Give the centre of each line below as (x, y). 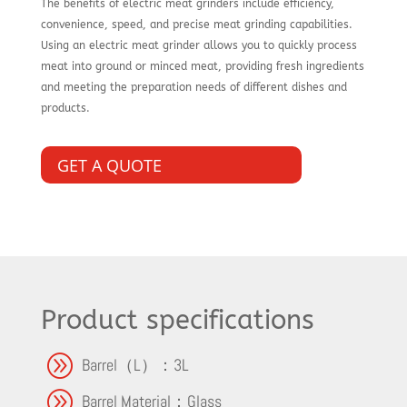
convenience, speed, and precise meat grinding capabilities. (196, 25)
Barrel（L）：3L (135, 365)
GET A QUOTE (109, 165)
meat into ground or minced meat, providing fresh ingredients (202, 67)
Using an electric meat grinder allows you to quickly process (199, 46)
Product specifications (177, 321)
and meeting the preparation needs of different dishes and (194, 88)
